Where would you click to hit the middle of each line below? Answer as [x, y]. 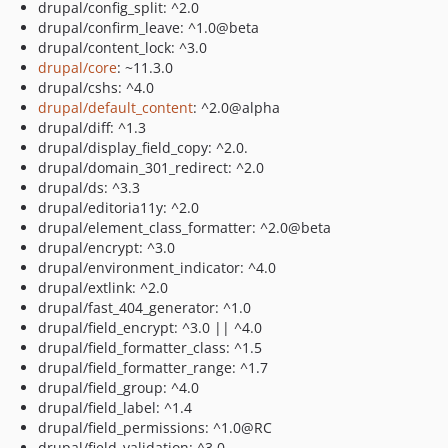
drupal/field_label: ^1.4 [115, 407]
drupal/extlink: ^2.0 [103, 287]
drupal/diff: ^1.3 [92, 127]
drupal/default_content [115, 107]
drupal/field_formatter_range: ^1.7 [153, 367]
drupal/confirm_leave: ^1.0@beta [148, 27]
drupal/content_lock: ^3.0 [122, 47]
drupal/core [77, 67]
